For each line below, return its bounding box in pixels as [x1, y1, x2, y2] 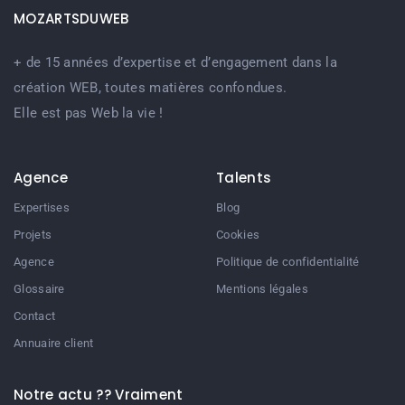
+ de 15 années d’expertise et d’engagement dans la [14, 53, 337, 71]
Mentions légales [216, 282, 308, 297]
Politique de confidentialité [216, 255, 360, 269]
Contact [14, 309, 56, 324]
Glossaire [14, 282, 65, 297]
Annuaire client [14, 336, 94, 351]
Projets [14, 228, 52, 242]
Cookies [216, 228, 260, 242]
